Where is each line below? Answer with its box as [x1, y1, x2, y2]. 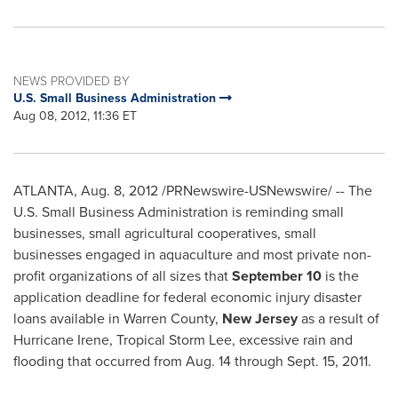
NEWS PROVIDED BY [13, 72, 130, 90]
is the [322, 266, 359, 287]
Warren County [123, 308, 215, 330]
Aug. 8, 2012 [81, 180, 158, 202]
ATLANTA [13, 180, 74, 202]
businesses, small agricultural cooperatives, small [13, 223, 316, 244]
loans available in [13, 308, 123, 330]
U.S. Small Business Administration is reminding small [13, 202, 344, 223]
